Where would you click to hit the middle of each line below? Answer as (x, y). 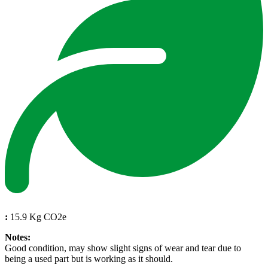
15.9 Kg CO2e (37, 217)
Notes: (18, 237)
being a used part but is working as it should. (89, 258)
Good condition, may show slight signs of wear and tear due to (123, 248)
